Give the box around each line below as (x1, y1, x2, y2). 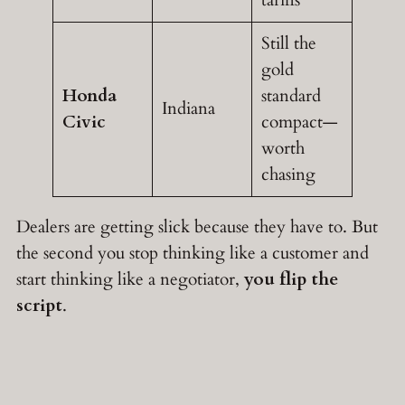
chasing (260, 163, 316, 187)
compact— (260, 110, 337, 135)
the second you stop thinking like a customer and (16, 241, 369, 266)
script (16, 294, 62, 318)
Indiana (161, 97, 215, 121)
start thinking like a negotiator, (16, 268, 244, 292)
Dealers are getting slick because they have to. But (16, 215, 378, 240)
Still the (260, 32, 316, 56)
